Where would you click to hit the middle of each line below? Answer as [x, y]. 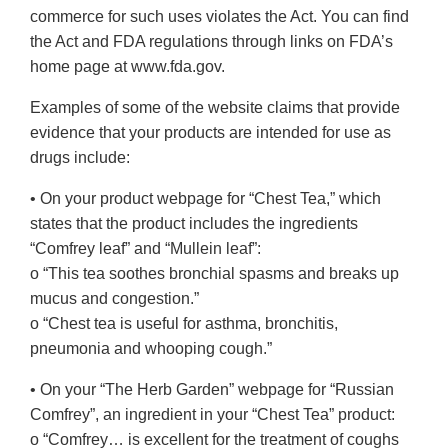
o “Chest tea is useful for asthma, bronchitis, [184, 324]
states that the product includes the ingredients [194, 224]
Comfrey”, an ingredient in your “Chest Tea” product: [212, 415]
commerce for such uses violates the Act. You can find [219, 17]
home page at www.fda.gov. [127, 67]
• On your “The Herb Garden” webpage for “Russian [212, 390]
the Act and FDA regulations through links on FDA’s [211, 42]
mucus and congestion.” [114, 299]
